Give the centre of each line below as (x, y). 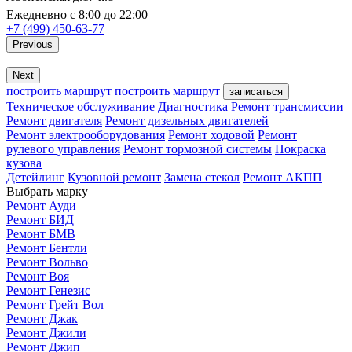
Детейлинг (35, 177)
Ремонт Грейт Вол (55, 304)
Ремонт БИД (40, 219)
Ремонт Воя (38, 276)
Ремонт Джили (46, 332)
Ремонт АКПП (282, 177)
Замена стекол (202, 177)
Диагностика (193, 106)
